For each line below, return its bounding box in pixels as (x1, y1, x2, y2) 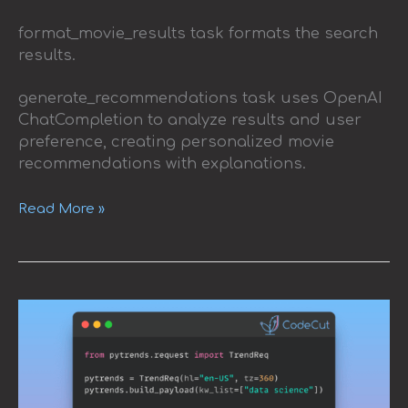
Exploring (17, 299, 82, 315)
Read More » (18, 200, 105, 217)
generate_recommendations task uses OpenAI (18, 90, 382, 107)
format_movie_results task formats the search (18, 25, 378, 43)
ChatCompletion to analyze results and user (18, 112, 362, 129)
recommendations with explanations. (18, 156, 306, 173)
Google (17, 316, 67, 332)
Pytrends (17, 368, 76, 384)
